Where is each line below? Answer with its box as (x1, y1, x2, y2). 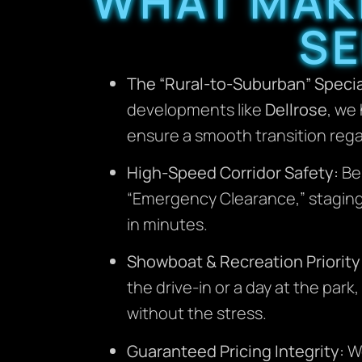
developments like (127, 98, 266, 120)
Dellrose (265, 98, 328, 120)
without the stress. (127, 302, 267, 325)
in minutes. (127, 213, 208, 236)
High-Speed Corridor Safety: (127, 162, 339, 184)
